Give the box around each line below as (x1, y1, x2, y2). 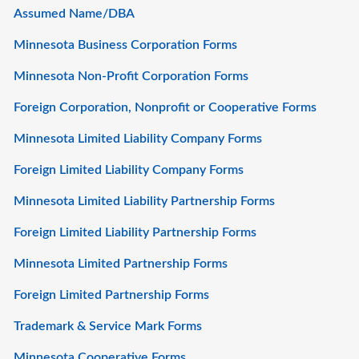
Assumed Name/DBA (14, 7, 135, 20)
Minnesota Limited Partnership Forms (14, 257, 228, 270)
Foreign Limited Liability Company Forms (14, 163, 244, 176)
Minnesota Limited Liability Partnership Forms (14, 195, 275, 208)
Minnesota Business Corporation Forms (14, 38, 237, 51)
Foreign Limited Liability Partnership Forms (14, 226, 256, 239)
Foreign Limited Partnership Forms (14, 288, 209, 301)
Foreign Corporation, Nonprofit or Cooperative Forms (14, 101, 317, 114)
